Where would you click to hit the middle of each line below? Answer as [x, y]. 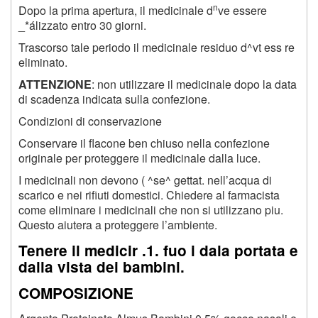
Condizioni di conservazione [90, 121]
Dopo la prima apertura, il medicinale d [116, 10]
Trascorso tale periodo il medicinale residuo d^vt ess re [157, 47]
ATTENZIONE [55, 84]
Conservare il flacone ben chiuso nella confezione [144, 143]
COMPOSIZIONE [76, 292]
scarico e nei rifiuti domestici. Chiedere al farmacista [149, 194]
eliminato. [43, 62]
